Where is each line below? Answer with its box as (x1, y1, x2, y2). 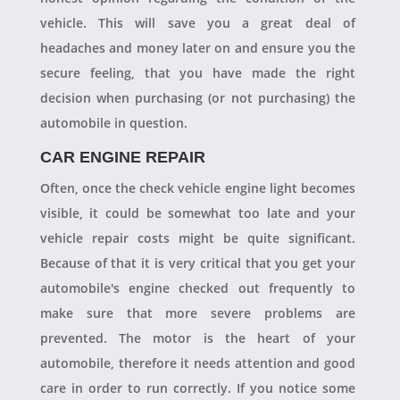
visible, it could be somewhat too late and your (39, 204, 355, 221)
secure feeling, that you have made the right (39, 64, 355, 81)
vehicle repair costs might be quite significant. (39, 229, 355, 246)
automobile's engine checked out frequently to (39, 279, 355, 296)
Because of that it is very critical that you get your (39, 254, 355, 271)
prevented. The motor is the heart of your (39, 329, 355, 346)
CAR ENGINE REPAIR (39, 148, 205, 166)
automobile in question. (39, 114, 187, 131)
